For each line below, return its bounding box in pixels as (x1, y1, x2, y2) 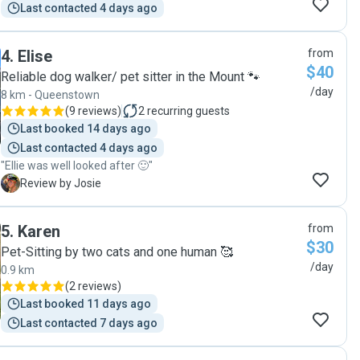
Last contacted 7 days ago (20, 317, 157, 329)
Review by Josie (20, 177, 101, 190)
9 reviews (69, 104, 117, 117)
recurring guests (147, 104, 230, 117)
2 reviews (69, 280, 117, 292)
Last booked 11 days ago (20, 297, 151, 310)
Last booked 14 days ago (20, 122, 151, 135)
